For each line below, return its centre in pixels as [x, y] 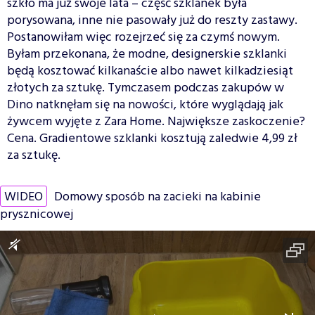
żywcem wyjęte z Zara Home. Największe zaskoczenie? [156, 122]
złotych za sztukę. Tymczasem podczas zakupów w [146, 88]
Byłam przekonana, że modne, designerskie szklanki [147, 54]
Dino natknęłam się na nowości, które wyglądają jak [145, 105]
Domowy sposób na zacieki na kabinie [157, 197]
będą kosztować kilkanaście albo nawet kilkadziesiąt [150, 71]
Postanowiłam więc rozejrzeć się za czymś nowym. [143, 37]
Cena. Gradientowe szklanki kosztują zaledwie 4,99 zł [152, 139]
